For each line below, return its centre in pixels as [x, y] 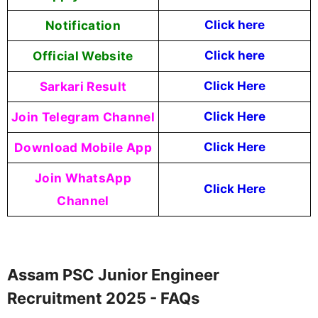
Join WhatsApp [83, 177]
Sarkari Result [83, 86]
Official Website [83, 55]
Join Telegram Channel [83, 116]
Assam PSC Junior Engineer [113, 275]
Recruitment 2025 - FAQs [103, 298]
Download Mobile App [83, 147]
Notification [83, 25]
